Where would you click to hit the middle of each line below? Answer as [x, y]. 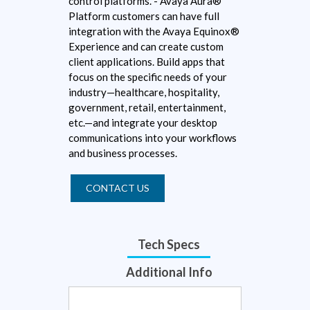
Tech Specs [169, 245]
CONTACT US [118, 188]
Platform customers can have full [144, 16]
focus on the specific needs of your [148, 77]
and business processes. [123, 153]
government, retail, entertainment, [147, 108]
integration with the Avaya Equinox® [154, 31]
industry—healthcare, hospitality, [144, 92]
